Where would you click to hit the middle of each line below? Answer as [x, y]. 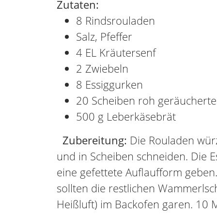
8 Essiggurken [109, 84]
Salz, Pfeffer [104, 36]
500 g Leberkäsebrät [126, 116]
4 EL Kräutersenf [116, 52]
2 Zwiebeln [102, 68]
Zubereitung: [95, 140]
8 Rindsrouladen [116, 20]
